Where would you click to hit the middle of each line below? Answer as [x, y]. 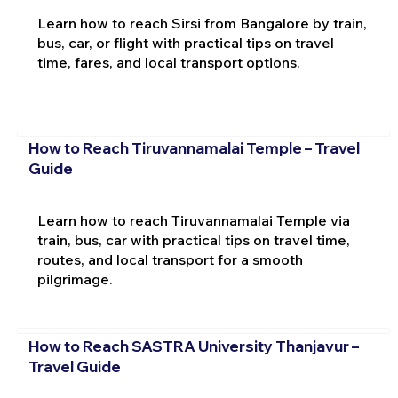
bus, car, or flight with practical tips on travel [185, 43]
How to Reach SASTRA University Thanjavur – [193, 346]
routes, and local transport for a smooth [170, 260]
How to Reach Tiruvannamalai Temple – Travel [194, 148]
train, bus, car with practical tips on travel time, [193, 240]
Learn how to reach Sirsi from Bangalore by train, [202, 23]
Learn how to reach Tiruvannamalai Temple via [193, 221]
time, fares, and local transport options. [168, 62]
